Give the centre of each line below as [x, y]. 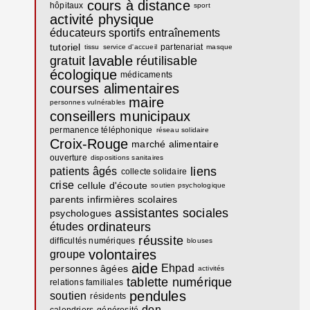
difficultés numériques [93, 240]
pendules [158, 296]
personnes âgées [89, 268]
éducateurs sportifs [98, 33]
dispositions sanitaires [127, 157]
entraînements [184, 33]
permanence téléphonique [101, 130]
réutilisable [167, 61]
